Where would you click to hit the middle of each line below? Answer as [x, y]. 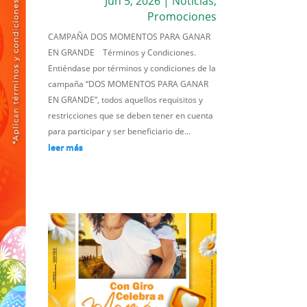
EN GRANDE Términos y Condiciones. [122, 53]
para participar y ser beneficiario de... [120, 132]
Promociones [182, 17]
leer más [66, 147]
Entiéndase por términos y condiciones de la [132, 69]
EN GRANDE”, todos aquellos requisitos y [126, 100]
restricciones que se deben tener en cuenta [131, 116]
